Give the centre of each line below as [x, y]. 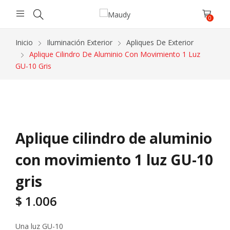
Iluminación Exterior [80, 42]
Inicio [24, 42]
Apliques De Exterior [160, 42]
